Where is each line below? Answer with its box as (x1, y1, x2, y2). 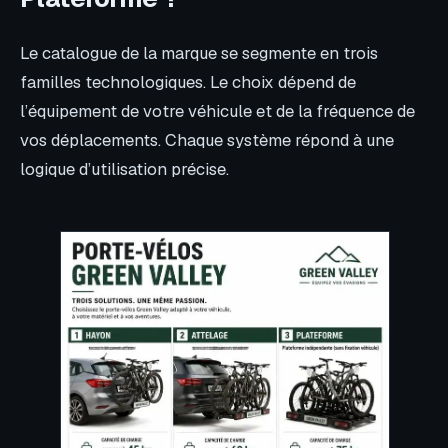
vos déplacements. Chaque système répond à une (20, 128, 394, 151)
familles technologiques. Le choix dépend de (20, 70, 356, 93)
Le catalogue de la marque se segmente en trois (20, 41, 378, 64)
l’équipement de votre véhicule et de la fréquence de (20, 99, 415, 122)
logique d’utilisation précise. (20, 157, 229, 180)
